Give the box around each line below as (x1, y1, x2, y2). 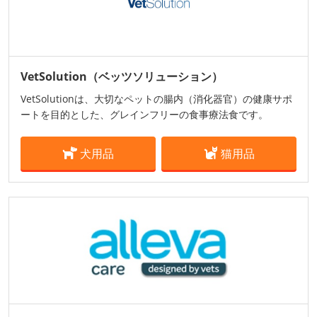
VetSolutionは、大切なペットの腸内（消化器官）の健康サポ (21, 92, 292, 106)
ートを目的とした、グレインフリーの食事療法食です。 (21, 108, 268, 122)
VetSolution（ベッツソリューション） (21, 69, 223, 85)
